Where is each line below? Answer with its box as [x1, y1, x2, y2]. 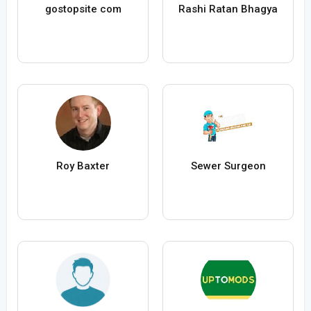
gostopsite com [44, 3, 121, 16]
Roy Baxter [56, 160, 110, 173]
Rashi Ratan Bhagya [178, 3, 278, 16]
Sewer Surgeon [190, 160, 266, 173]
